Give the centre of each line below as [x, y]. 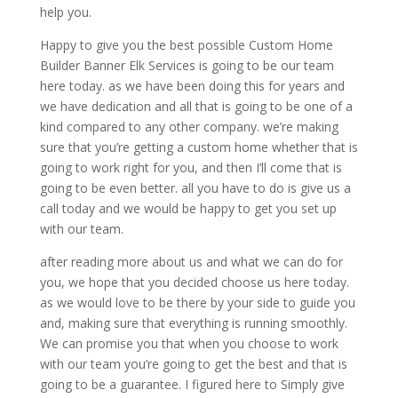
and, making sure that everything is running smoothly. [193, 323]
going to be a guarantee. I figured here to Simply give [192, 385]
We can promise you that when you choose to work [189, 344]
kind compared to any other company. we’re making [189, 127]
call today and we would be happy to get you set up [188, 209]
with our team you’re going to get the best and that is [193, 364]
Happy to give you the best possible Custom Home [186, 45]
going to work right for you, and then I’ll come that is [191, 168]
